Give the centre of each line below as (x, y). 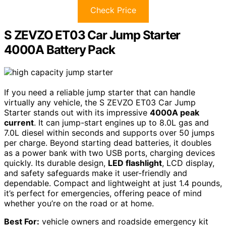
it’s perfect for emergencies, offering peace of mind (103, 193)
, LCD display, (188, 163)
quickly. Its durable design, (56, 163)
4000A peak (175, 112)
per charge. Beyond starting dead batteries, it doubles (108, 143)
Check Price (113, 10)
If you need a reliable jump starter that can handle (100, 92)
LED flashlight (135, 163)
